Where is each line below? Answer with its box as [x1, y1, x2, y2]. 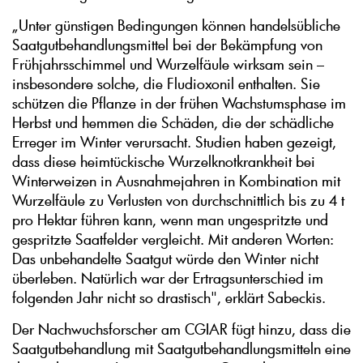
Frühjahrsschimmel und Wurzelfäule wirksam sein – [12, 54, 324, 75]
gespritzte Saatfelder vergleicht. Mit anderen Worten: [12, 229, 334, 250]
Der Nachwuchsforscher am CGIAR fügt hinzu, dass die [12, 319, 351, 340]
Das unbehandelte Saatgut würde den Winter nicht [12, 249, 318, 269]
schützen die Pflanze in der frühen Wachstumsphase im [12, 93, 346, 113]
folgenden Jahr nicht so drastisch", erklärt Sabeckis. [12, 288, 326, 308]
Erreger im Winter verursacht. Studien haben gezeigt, [12, 132, 336, 152]
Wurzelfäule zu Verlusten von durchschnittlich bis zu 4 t [12, 190, 344, 211]
